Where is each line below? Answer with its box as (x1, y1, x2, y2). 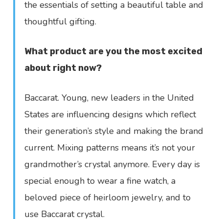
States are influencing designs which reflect (24, 109, 197, 120)
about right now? (24, 63, 102, 73)
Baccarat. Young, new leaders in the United (24, 92, 195, 104)
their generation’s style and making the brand (24, 125, 204, 137)
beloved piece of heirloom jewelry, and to (24, 192, 191, 203)
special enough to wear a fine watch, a (24, 175, 176, 187)
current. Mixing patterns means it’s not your (24, 142, 196, 153)
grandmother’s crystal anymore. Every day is (24, 158, 200, 170)
